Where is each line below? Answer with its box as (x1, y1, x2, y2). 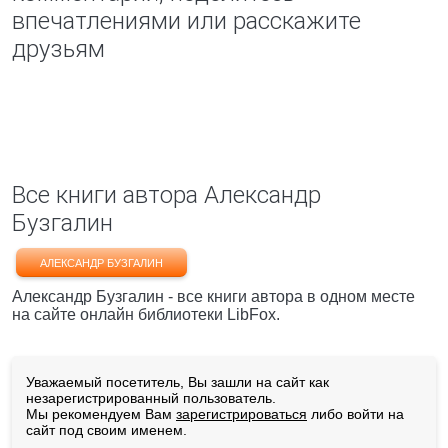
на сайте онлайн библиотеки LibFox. (12, 306, 280, 323)
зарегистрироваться (176, 406, 307, 422)
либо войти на (307, 406, 404, 422)
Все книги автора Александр (12, 181, 321, 209)
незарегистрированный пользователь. (26, 390, 276, 406)
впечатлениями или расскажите (12, 7, 361, 35)
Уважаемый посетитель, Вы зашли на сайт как (26, 374, 329, 390)
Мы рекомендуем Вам (26, 406, 176, 422)
